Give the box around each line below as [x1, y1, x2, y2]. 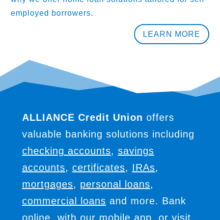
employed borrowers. [11, 9, 94, 18]
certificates [72, 162, 125, 173]
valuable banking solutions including [22, 128, 194, 139]
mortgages [22, 178, 73, 190]
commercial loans [22, 195, 106, 206]
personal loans [80, 178, 150, 190]
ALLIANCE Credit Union [22, 111, 143, 123]
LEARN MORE [142, 29, 200, 38]
